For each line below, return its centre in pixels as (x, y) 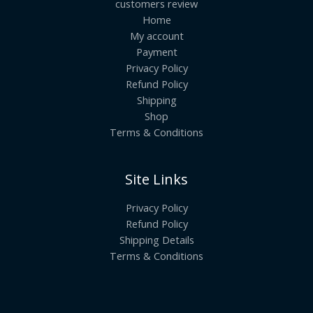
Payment (156, 51)
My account (156, 35)
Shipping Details (156, 239)
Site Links (156, 179)
